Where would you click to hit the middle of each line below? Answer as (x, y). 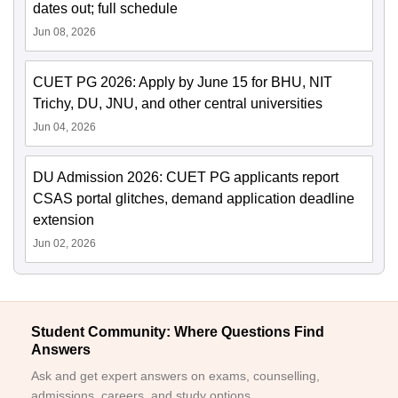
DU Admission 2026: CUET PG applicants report (186, 178)
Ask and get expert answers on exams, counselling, (175, 376)
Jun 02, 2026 (64, 244)
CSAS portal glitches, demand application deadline (194, 199)
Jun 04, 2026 (64, 127)
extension (64, 220)
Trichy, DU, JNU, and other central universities (178, 104)
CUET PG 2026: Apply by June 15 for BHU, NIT (183, 83)
